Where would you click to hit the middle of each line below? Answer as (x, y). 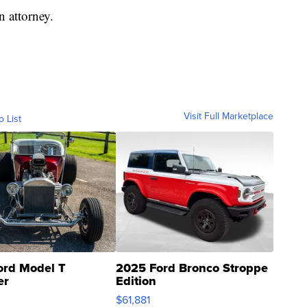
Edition (136, 281)
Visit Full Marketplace (229, 116)
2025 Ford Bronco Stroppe (192, 268)
